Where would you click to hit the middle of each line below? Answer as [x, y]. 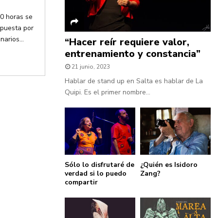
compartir [81, 182]
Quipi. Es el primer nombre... [108, 92]
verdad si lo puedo [96, 174]
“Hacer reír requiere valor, [127, 42]
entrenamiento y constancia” [133, 54]
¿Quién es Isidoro [169, 165]
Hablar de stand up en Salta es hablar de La [134, 81]
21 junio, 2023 [91, 67]
